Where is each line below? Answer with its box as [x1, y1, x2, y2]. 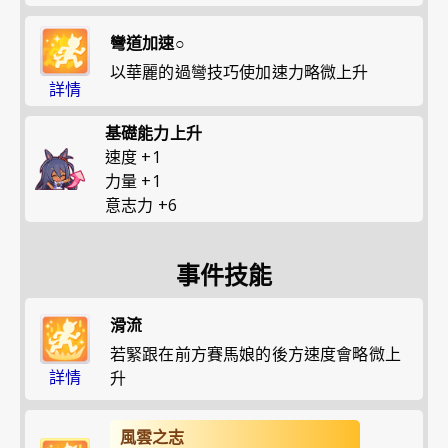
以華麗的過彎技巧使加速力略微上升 [110, 60, 369, 83]
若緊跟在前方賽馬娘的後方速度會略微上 [110, 342, 401, 365]
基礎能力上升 [105, 121, 202, 144]
